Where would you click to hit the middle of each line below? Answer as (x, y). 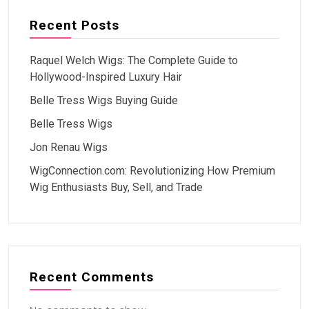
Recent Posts (74, 26)
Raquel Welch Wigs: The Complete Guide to (134, 61)
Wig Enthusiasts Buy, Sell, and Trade (116, 188)
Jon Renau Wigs (69, 148)
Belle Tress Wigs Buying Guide (104, 101)
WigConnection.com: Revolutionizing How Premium (152, 171)
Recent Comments (92, 277)
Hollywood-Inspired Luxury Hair (106, 77)
